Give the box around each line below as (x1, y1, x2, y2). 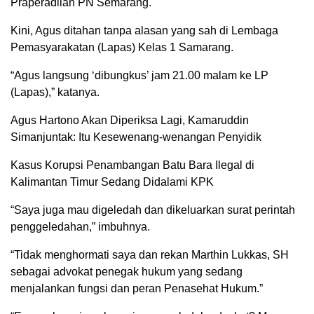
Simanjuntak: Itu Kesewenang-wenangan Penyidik (11, 131, 261, 143)
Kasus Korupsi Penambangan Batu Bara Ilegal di (11, 159, 254, 171)
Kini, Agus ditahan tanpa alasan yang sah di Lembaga (11, 25, 278, 36)
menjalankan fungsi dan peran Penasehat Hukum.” (11, 282, 263, 294)
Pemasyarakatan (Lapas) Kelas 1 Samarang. (11, 41, 233, 53)
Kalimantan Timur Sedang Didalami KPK (11, 176, 214, 188)
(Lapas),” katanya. (11, 86, 100, 98)
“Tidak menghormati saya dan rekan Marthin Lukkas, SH (11, 249, 289, 261)
